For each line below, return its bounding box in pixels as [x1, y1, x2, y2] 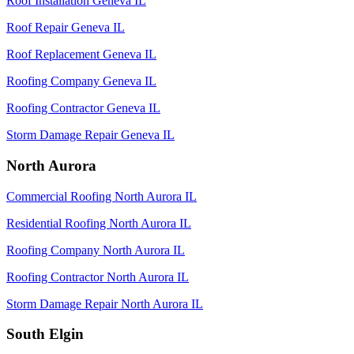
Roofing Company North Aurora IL [6, 243, 185, 257]
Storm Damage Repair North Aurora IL [6, 296, 203, 311]
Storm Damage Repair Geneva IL [6, 128, 175, 142]
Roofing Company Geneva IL [6, 74, 156, 88]
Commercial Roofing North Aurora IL [6, 189, 197, 203]
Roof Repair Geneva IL [6, 21, 125, 35]
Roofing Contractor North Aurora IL [6, 269, 189, 284]
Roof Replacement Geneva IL [6, 47, 156, 62]
